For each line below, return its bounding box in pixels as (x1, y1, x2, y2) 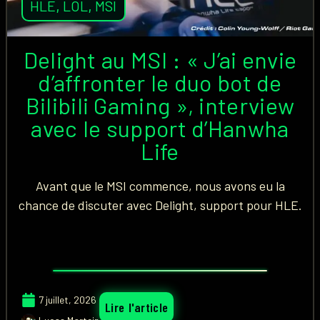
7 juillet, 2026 (39, 294, 96, 306)
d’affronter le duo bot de (38, 69, 282, 96)
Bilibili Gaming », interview (25, 91, 295, 119)
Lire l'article (105, 299, 169, 315)
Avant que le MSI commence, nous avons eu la (35, 178, 285, 194)
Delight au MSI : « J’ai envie (23, 46, 297, 73)
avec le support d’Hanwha (31, 114, 289, 141)
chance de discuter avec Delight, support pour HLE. (18, 197, 302, 213)
